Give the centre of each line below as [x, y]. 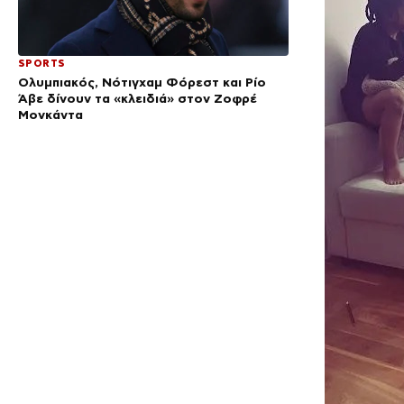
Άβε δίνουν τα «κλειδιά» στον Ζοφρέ [138, 99]
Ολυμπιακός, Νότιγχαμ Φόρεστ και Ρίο [142, 83]
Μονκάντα [50, 115]
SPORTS [42, 64]
